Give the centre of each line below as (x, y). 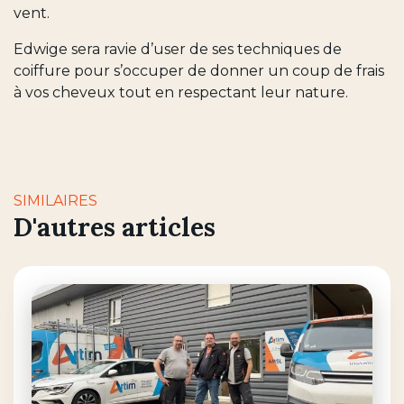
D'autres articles (115, 227)
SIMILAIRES (55, 200)
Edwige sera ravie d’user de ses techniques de (178, 49)
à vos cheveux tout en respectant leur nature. (181, 92)
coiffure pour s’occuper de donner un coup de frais (199, 70)
